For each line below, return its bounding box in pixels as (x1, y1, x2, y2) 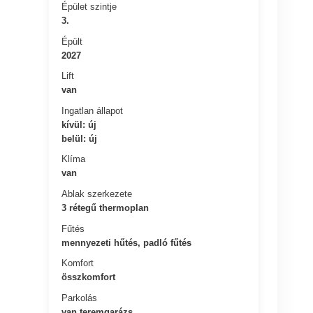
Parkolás (61, 292, 98, 303)
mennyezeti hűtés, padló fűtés (61, 237, 192, 248)
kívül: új (61, 119, 97, 130)
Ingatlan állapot (61, 105, 124, 116)
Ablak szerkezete (61, 188, 133, 199)
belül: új (61, 133, 98, 144)
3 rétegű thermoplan (61, 202, 150, 213)
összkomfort (61, 271, 116, 282)
